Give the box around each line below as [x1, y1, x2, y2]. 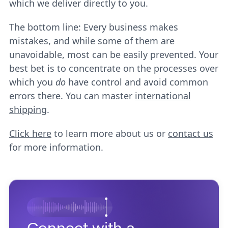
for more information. [9, 141, 103, 153]
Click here [9, 127, 51, 139]
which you [9, 76, 55, 88]
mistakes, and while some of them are [9, 35, 175, 47]
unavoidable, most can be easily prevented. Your [9, 48, 218, 61]
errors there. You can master [9, 90, 135, 102]
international [134, 90, 191, 102]
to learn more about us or [51, 127, 168, 139]
